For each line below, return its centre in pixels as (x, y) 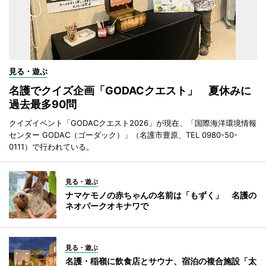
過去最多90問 (43, 104)
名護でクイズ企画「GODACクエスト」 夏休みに (130, 91)
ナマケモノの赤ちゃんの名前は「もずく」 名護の (161, 195)
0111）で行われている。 (51, 147)
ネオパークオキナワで (107, 206)
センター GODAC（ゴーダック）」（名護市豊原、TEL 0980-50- (123, 135)
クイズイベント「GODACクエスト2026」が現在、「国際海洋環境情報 (133, 123)
